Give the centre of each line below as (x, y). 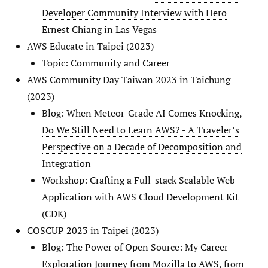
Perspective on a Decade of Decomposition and (142, 146)
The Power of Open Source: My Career (147, 247)
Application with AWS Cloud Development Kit (140, 197)
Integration (66, 163)
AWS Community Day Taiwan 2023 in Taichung (129, 79)
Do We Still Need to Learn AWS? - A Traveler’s (141, 130)
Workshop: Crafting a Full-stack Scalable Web (138, 180)
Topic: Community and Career (106, 63)
